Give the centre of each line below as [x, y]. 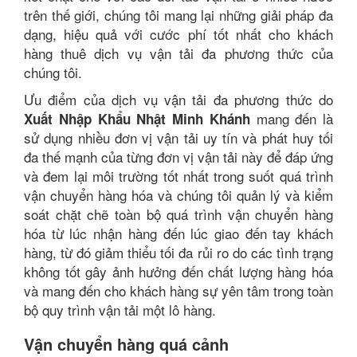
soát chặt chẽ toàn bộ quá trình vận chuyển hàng [178, 214]
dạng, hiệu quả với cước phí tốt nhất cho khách [178, 34]
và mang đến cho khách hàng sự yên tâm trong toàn [178, 290]
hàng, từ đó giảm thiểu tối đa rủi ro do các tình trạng [178, 252]
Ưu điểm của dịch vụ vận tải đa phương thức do [178, 99]
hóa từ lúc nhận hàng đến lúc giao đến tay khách [178, 233]
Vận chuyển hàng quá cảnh [126, 344]
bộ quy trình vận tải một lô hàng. [120, 310]
